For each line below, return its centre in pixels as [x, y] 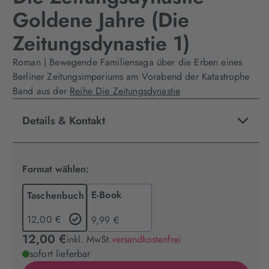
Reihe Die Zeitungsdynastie [125, 91]
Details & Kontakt [64, 121]
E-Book [107, 195]
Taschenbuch [56, 195]
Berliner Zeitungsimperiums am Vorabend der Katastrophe [131, 77]
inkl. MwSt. [89, 239]
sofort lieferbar [60, 254]
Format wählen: [56, 169]
